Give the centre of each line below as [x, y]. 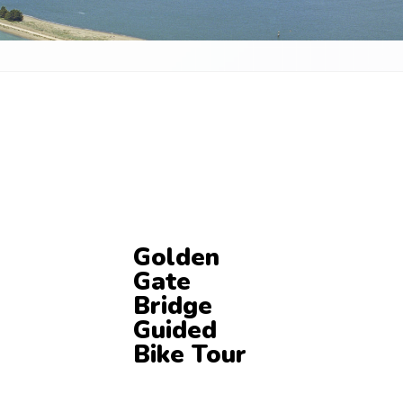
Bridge [172, 306]
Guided [175, 330]
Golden [176, 257]
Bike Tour [189, 354]
